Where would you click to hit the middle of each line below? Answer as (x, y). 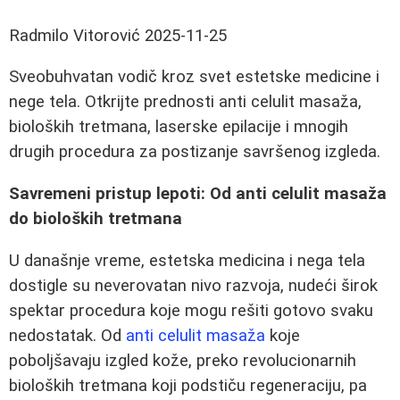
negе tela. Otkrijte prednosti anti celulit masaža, (185, 102)
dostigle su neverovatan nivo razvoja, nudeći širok (193, 285)
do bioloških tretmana (96, 219)
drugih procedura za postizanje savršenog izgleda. (195, 152)
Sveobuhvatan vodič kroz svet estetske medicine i (194, 77)
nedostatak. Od (67, 335)
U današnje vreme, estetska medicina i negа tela (187, 260)
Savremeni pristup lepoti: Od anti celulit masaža (198, 194)
